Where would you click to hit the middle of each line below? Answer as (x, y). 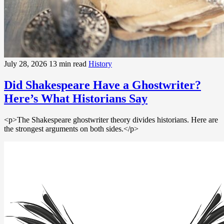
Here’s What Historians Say (76, 98)
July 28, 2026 (26, 63)
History (100, 63)
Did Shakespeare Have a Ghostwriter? (102, 85)
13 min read (69, 63)
